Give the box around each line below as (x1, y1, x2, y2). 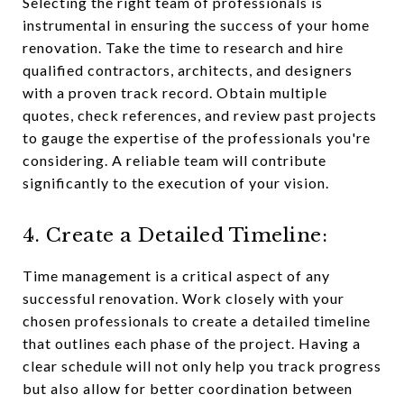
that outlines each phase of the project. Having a (23, 335, 361, 352)
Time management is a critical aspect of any (23, 267, 330, 284)
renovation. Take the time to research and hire (23, 39, 344, 56)
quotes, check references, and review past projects (23, 106, 377, 124)
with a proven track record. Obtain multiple (23, 84, 327, 101)
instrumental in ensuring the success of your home (23, 16, 370, 33)
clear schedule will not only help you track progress (23, 357, 381, 374)
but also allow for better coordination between (23, 380, 353, 397)
